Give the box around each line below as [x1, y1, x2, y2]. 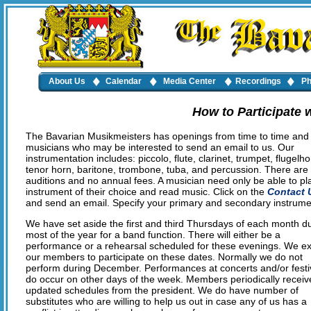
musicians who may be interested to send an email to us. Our [26, 142, 295, 153]
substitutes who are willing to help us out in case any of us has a [26, 296, 308, 307]
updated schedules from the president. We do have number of [26, 285, 299, 296]
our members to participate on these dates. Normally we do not [26, 251, 303, 262]
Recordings [235, 76, 282, 86]
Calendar [106, 76, 142, 86]
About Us [49, 76, 85, 86]
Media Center [163, 76, 217, 86]
